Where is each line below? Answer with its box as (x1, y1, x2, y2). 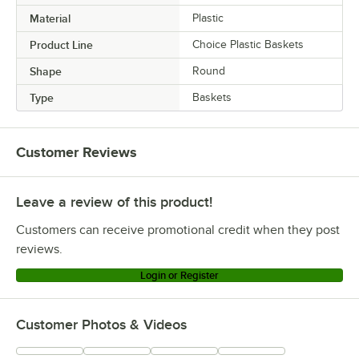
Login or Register (140, 269, 219, 282)
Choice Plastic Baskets (192, 38, 304, 51)
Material (30, 12, 71, 26)
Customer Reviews (16, 144, 137, 161)
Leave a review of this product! (16, 194, 212, 211)
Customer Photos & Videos (16, 317, 187, 333)
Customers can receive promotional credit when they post (16, 223, 340, 238)
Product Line (30, 38, 93, 52)
